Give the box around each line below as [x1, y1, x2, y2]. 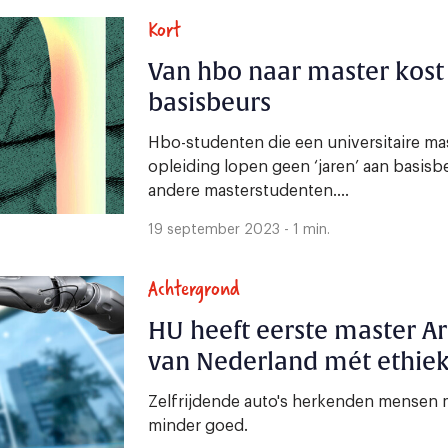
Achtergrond [148, 270, 240, 306]
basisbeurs [148, 88, 271, 119]
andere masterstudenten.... [148, 183, 349, 200]
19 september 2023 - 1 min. [148, 223, 330, 238]
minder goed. [148, 418, 248, 435]
